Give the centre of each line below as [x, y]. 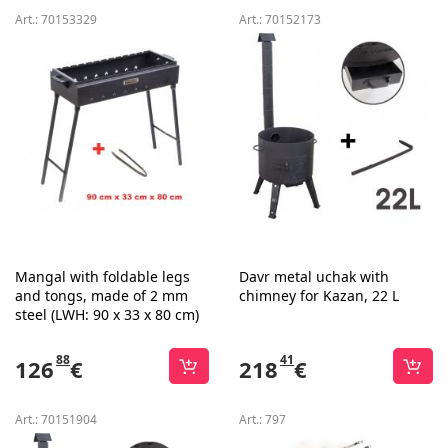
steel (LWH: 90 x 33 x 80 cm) [107, 314]
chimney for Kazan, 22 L [319, 295]
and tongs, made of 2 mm [101, 295]
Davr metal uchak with [314, 276]
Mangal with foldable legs [102, 276]
